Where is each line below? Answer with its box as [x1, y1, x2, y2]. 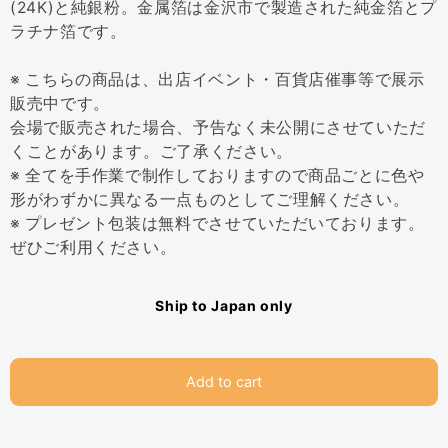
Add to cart [186, 372, 262, 390]
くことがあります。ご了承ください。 [10, 141, 293, 161]
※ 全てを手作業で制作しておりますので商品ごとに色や [10, 165, 425, 185]
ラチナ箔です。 [10, 21, 127, 41]
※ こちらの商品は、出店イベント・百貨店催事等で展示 [10, 69, 425, 89]
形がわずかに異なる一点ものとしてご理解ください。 [10, 189, 410, 209]
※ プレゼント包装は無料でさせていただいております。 [10, 213, 425, 233]
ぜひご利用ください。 [10, 237, 177, 257]
